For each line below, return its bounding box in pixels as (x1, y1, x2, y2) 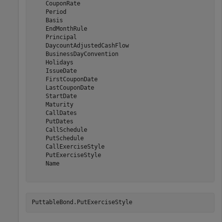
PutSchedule (31, 135, 84, 142)
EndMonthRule (31, 25, 87, 32)
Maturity (31, 101, 73, 108)
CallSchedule (31, 126, 87, 133)
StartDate (31, 93, 77, 100)
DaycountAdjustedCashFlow (31, 42, 129, 49)
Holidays (31, 59, 73, 66)
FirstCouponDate (31, 76, 98, 83)
